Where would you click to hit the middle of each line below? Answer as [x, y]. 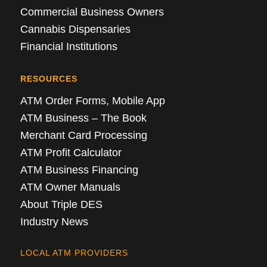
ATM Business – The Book [83, 118]
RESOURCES [49, 79]
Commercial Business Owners [92, 12]
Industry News [54, 222]
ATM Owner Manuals [70, 187]
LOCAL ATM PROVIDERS [74, 252]
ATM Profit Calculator [71, 153]
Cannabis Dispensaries [75, 29]
